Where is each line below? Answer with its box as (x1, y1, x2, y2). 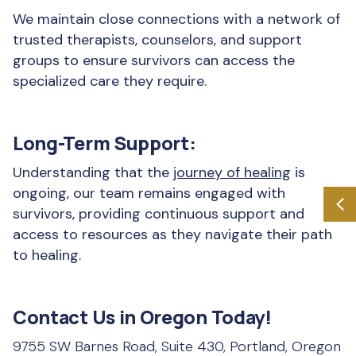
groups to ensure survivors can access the (13, 51, 295, 70)
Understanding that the (13, 163, 173, 182)
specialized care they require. (13, 72, 207, 91)
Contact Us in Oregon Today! (13, 304, 272, 330)
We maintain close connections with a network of (13, 10, 340, 29)
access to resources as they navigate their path (13, 225, 332, 244)
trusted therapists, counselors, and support (13, 30, 302, 49)
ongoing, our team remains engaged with (13, 184, 285, 203)
